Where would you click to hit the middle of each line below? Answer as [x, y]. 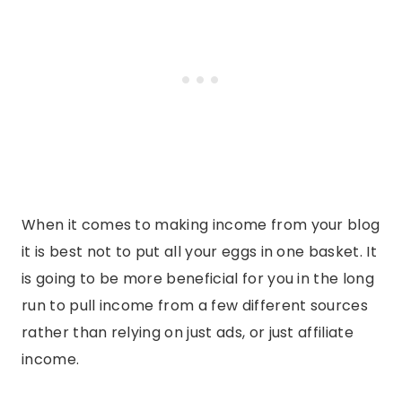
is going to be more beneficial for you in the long [198, 279]
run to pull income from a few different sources [195, 306]
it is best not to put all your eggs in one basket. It [199, 252]
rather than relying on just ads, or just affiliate [188, 333]
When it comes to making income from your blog [201, 225]
